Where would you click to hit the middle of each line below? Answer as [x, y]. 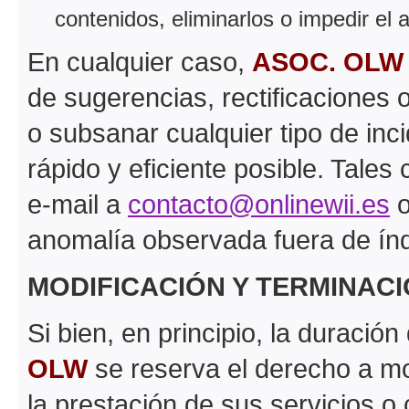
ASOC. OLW [328, 61]
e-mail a [78, 204]
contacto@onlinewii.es [259, 204]
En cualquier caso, [140, 61]
